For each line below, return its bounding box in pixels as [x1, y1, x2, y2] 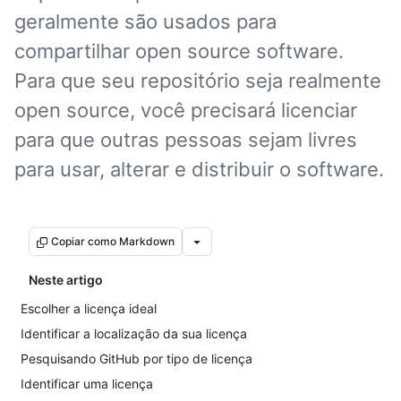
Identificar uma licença [21, 376, 153, 391]
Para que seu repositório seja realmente [14, 69, 381, 92]
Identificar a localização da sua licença [21, 326, 247, 341]
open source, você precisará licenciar [14, 98, 357, 122]
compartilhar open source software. [14, 39, 344, 63]
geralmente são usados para [14, 10, 277, 33]
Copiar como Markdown [51, 235, 175, 248]
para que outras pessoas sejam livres [14, 128, 357, 151]
